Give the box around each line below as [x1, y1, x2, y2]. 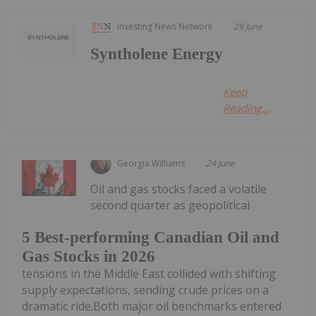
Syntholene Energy [90, 44, 224, 63]
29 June [233, 20, 263, 32]
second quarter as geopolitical [90, 197, 250, 213]
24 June [206, 157, 236, 169]
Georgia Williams [117, 157, 186, 169]
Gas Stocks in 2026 [22, 248, 155, 266]
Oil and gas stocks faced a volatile [90, 181, 267, 197]
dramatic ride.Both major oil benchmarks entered [22, 298, 281, 315]
